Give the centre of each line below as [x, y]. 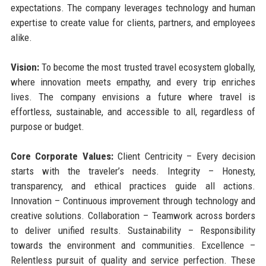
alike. [21, 37]
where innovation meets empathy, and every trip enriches [133, 82]
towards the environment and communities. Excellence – [133, 245]
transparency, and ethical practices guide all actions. [133, 186]
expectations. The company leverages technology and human [133, 7]
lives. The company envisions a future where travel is [133, 96]
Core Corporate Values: [62, 156]
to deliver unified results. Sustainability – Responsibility [133, 230]
